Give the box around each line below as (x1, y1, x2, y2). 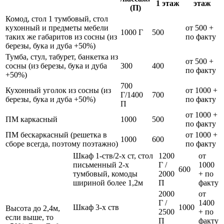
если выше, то (5, 213, 53, 222)
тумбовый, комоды (73, 169, 137, 178)
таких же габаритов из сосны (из (5, 32, 117, 41)
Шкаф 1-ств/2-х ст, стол (73, 151, 153, 160)
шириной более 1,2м (73, 178, 143, 187)
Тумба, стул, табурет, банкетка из (5, 52, 118, 61)
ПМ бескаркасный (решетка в (5, 130, 107, 139)
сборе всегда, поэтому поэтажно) (5, 139, 118, 148)
